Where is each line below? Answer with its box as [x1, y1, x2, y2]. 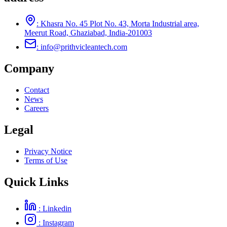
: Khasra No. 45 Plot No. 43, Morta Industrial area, [36, 19, 199, 28]
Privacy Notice [24, 147, 72, 156]
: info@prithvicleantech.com [36, 43, 127, 52]
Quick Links [4, 175, 68, 188]
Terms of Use [24, 156, 67, 165]
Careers [24, 104, 49, 113]
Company [4, 62, 54, 75]
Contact [24, 86, 49, 95]
